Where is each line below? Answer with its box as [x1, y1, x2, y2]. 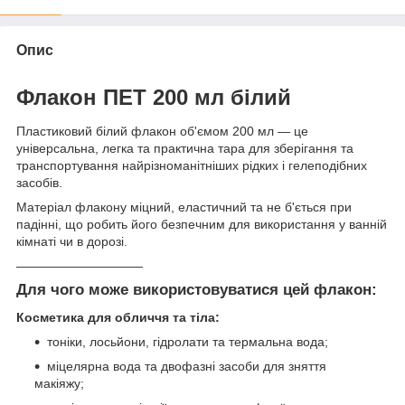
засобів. [16, 174, 66, 190]
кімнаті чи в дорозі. [16, 233, 127, 249]
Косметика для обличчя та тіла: [16, 309, 220, 325]
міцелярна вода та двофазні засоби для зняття [47, 358, 326, 373]
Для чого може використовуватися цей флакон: [16, 280, 377, 298]
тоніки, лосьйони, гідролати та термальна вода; [47, 334, 328, 349]
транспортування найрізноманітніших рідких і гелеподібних [16, 157, 367, 173]
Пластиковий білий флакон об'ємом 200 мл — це [16, 123, 308, 138]
